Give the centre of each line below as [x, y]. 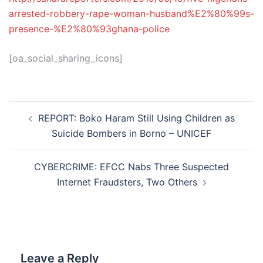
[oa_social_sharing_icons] [66, 58]
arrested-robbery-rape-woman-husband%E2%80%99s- [131, 14]
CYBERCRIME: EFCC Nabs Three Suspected [131, 167]
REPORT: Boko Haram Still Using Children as [136, 118]
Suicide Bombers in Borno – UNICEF [131, 133]
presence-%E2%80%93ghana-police [89, 29]
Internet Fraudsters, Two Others [127, 182]
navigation [44, 125]
